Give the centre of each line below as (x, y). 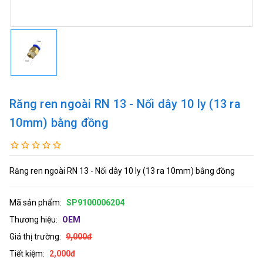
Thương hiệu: (33, 219)
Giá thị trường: (35, 236)
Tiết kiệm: (27, 253)
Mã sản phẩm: (36, 202)
